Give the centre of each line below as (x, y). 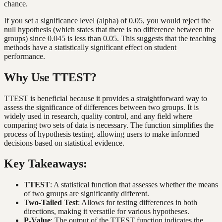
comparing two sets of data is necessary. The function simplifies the (109, 125)
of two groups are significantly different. (86, 194)
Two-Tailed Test (51, 203)
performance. (25, 56)
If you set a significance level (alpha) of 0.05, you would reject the (107, 20)
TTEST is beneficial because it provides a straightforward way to (106, 98)
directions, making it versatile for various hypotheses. (107, 212)
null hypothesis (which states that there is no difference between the (109, 29)
